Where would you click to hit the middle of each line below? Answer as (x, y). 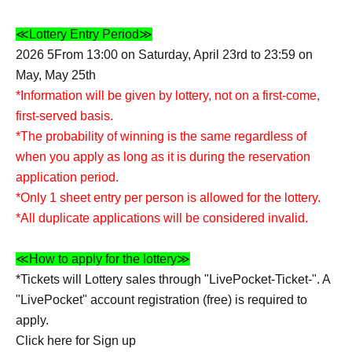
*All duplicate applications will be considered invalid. (162, 218)
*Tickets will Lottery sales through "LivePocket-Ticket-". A (173, 279)
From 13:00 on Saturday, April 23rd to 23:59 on (183, 55)
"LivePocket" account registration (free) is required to (161, 300)
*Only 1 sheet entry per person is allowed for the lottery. (168, 198)
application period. (67, 177)
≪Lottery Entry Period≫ (84, 34)
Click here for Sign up (76, 341)
